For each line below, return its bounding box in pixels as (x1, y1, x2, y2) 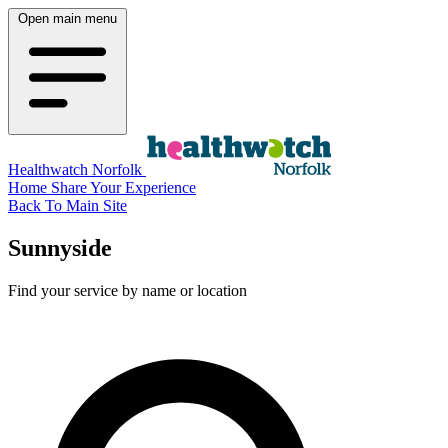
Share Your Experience (51, 179, 196, 196)
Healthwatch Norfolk (8, 161, 146, 178)
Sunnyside (8, 234, 112, 261)
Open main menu (18, 11, 117, 26)
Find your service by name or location (8, 281, 247, 299)
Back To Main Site (8, 197, 127, 214)
